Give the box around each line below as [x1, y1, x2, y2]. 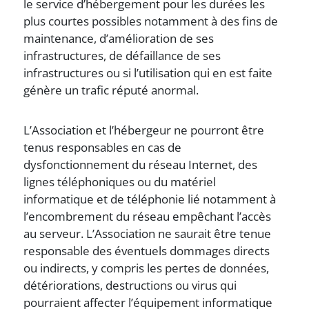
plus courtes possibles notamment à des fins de [23, 13, 279, 29]
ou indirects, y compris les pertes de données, [23, 260, 270, 276]
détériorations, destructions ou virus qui [23, 277, 237, 293]
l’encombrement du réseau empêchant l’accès [23, 208, 272, 224]
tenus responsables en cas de [23, 139, 182, 155]
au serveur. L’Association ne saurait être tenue [23, 226, 272, 241]
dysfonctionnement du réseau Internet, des [23, 157, 258, 172]
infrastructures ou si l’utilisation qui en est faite [23, 65, 273, 81]
